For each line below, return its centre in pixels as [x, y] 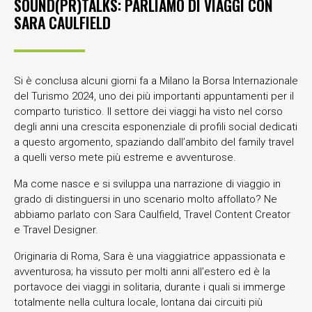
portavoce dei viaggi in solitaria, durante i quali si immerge [150, 287]
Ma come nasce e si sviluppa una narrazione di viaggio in [147, 184]
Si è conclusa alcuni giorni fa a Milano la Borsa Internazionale [156, 80]
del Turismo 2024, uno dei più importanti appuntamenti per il [154, 96]
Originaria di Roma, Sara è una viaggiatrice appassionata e [150, 256]
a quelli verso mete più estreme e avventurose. [125, 157]
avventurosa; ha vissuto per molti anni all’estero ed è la [142, 271]
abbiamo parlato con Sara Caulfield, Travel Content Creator [152, 214]
